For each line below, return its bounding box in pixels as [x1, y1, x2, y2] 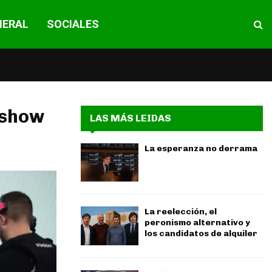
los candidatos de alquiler [144, 228, 257, 239]
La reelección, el [144, 206, 217, 217]
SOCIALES [46, 18, 99, 30]
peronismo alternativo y [144, 217, 250, 228]
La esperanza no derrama [144, 143, 257, 154]
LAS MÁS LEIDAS [90, 112, 171, 124]
